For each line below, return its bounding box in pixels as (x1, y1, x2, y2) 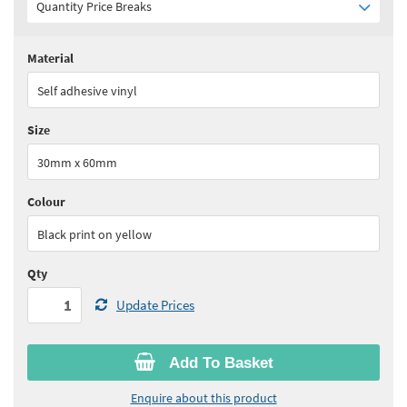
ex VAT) (325, 59, 366, 76)
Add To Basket (164, 353, 273, 372)
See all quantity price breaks (41, 94, 179, 109)
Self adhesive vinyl (37, 82, 137, 99)
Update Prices (116, 295, 194, 313)
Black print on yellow (37, 225, 152, 243)
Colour (27, 193, 65, 210)
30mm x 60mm (37, 154, 117, 171)
